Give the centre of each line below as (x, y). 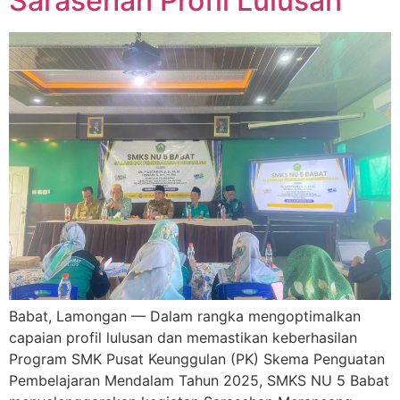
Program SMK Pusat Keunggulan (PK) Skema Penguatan (197, 359)
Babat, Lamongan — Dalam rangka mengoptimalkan (185, 317)
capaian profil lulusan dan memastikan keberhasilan (183, 338)
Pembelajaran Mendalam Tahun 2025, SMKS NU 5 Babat (199, 381)
